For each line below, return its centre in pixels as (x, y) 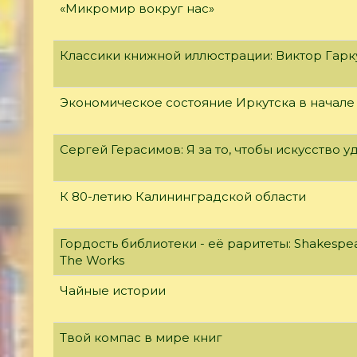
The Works (92, 260)
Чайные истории (113, 290)
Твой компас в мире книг (141, 337)
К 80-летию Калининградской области (183, 196)
